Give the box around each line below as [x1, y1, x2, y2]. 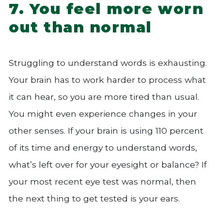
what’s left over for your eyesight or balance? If [9, 159, 207, 170]
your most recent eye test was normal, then [9, 176, 196, 187]
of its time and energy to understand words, [9, 142, 197, 153]
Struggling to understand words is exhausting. [9, 58, 207, 68]
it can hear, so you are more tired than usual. [9, 92, 199, 102]
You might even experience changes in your [9, 108, 197, 119]
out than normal [9, 17, 152, 36]
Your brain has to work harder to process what [9, 75, 206, 85]
